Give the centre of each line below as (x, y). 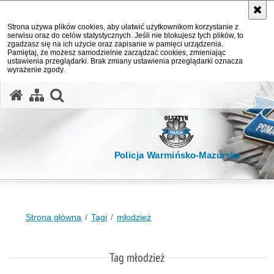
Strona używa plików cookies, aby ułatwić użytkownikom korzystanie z (123, 27)
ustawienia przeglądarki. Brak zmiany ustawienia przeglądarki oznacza (125, 61)
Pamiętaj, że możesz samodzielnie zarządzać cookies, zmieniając (117, 53)
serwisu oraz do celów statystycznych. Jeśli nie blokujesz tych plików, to (125, 35)
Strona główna (54, 217)
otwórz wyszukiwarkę (131, 94)
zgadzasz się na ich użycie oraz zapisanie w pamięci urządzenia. (115, 44)
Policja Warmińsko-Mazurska (177, 155)
